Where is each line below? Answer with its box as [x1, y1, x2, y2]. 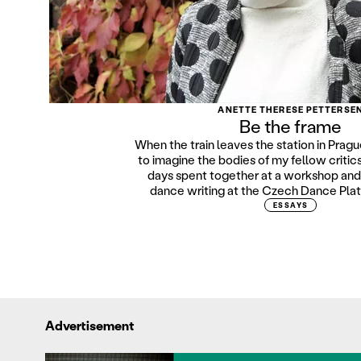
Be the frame [239, 114, 342, 138]
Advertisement [45, 317, 135, 334]
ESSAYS [272, 201, 309, 210]
